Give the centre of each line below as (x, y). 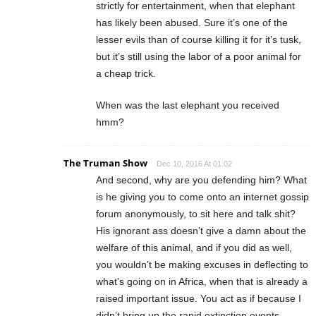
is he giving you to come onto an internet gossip (202, 197)
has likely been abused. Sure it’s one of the (192, 23)
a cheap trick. (126, 74)
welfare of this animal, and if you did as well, (194, 248)
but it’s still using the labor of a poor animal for (199, 57)
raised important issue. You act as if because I (199, 299)
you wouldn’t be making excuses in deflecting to (202, 265)
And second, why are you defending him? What (201, 180)
